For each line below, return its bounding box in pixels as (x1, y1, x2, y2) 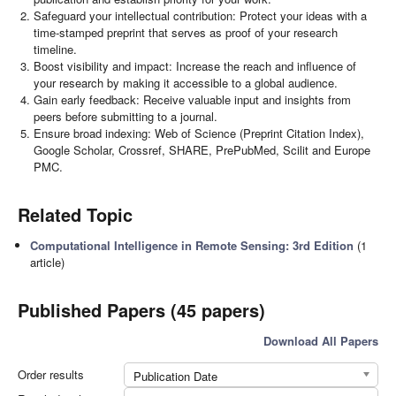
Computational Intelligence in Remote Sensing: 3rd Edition (30, 237, 354, 255)
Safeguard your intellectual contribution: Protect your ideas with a (34, 7, 368, 25)
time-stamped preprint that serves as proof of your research (34, 24, 339, 42)
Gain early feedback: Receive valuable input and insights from (34, 91, 352, 109)
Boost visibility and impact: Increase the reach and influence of (34, 57, 357, 75)
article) (30, 254, 65, 271)
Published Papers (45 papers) (18, 297, 265, 324)
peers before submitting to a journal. (34, 108, 218, 126)
